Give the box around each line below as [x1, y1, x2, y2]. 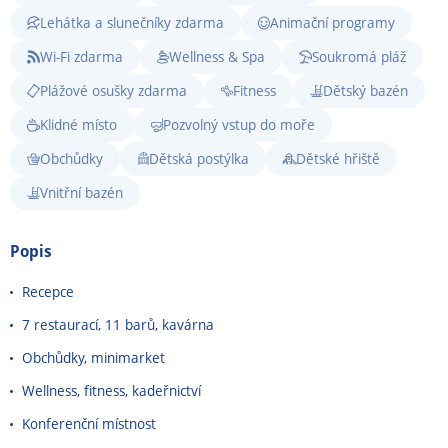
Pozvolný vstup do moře [163, 115, 316, 134]
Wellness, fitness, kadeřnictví [22, 381, 201, 400]
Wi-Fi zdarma [39, 47, 123, 66]
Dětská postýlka [149, 149, 250, 168]
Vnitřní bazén [39, 183, 123, 202]
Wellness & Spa [169, 47, 266, 66]
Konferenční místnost [22, 414, 156, 433]
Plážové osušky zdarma [39, 81, 187, 100]
